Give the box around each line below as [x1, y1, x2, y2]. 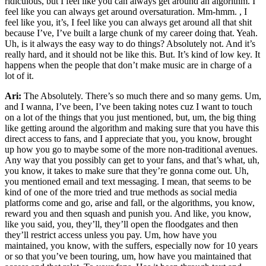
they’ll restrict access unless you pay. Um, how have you [5, 230, 217, 240]
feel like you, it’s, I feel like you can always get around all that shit [5, 17, 252, 28]
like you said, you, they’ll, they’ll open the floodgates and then [5, 219, 238, 230]
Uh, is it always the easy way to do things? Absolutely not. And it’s [5, 39, 255, 49]
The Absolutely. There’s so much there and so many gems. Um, [21, 91, 261, 102]
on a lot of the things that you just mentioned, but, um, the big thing [5, 112, 256, 123]
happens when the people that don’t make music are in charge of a [5, 60, 252, 71]
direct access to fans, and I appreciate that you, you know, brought [5, 134, 252, 144]
